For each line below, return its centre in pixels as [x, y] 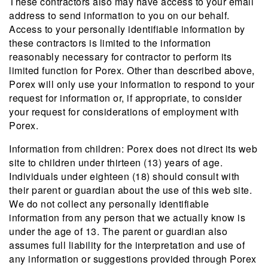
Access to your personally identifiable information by [127, 29]
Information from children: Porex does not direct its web [133, 149]
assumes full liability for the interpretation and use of [127, 245]
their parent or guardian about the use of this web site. [130, 190]
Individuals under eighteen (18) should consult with [124, 176]
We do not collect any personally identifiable [109, 204]
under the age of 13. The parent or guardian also [118, 231]
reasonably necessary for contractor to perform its [120, 57]
